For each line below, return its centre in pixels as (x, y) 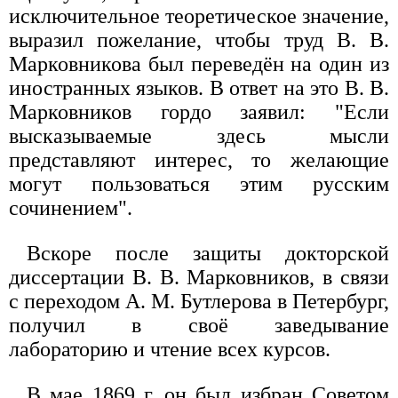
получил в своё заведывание (199, 326)
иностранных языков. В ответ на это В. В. (199, 88)
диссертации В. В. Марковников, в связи (199, 278)
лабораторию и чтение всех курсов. (170, 350)
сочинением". (71, 208)
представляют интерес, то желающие (199, 160)
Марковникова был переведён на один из (199, 64)
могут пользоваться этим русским (199, 184)
